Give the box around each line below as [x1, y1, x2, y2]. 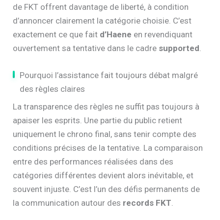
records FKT [123, 198, 172, 208]
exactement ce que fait [13, 29, 100, 40]
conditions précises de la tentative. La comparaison [13, 143, 203, 153]
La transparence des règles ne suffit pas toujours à [13, 102, 200, 112]
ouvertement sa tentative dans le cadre [13, 43, 159, 54]
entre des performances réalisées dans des [13, 157, 174, 167]
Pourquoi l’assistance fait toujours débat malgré [20, 70, 198, 81]
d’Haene [100, 29, 132, 40]
